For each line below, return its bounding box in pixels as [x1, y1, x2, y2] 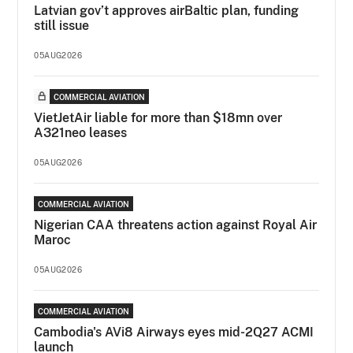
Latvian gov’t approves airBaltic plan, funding [34, 2, 299, 18]
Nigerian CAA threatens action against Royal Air [34, 217, 318, 232]
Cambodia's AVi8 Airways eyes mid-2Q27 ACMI [34, 324, 314, 340]
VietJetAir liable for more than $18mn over [34, 110, 283, 125]
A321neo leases [34, 124, 128, 140]
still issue [34, 17, 90, 33]
